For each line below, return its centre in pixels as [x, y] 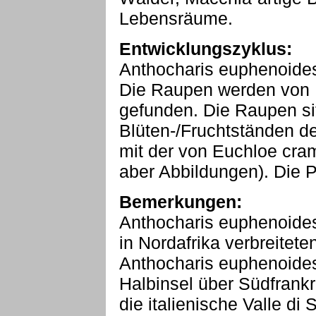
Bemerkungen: [181, 202]
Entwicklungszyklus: [206, 49]
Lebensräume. [176, 18]
